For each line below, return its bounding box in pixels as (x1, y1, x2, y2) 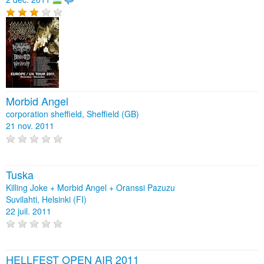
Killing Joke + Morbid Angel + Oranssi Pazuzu (6, 181, 175, 193)
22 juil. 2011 (6, 204, 51, 217)
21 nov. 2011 (6, 120, 54, 132)
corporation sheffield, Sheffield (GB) (6, 108, 139, 120)
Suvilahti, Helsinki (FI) (6, 193, 87, 205)
